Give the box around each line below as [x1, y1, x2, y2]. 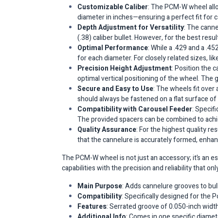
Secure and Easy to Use [77, 84, 153, 94]
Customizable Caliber [77, 2, 148, 12]
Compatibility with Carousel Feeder [77, 104, 192, 114]
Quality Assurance [77, 125, 136, 135]
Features [77, 201, 107, 212]
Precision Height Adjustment [77, 63, 172, 73]
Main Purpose [77, 181, 122, 191]
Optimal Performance [77, 43, 148, 53]
